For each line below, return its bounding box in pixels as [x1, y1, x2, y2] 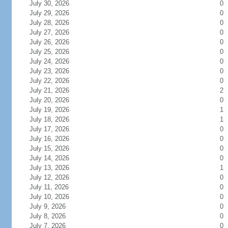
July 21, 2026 [29, 87, 81, 94]
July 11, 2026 [29, 183, 81, 191]
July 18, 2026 [29, 116, 81, 123]
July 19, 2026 [29, 106, 81, 113]
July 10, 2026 [29, 193, 81, 201]
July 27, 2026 [29, 28, 81, 36]
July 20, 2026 [29, 96, 81, 104]
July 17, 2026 [29, 125, 81, 133]
